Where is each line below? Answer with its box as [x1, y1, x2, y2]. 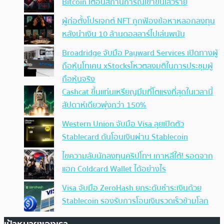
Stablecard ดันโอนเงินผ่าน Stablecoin [62, 130, 188, 143]
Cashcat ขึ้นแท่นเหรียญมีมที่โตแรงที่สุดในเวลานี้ [62, 85, 213, 98]
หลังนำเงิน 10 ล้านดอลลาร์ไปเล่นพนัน [62, 27, 185, 40]
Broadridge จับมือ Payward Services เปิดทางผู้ [62, 46, 218, 59]
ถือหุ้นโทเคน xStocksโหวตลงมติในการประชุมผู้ [62, 59, 213, 72]
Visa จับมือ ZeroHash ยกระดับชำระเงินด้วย [62, 181, 201, 194]
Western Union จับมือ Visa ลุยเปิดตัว [62, 117, 184, 130]
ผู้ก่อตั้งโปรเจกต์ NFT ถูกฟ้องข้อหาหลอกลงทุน [62, 14, 215, 27]
